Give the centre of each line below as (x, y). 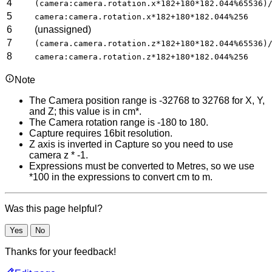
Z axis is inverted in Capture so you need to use (131, 144)
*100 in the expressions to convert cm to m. (121, 177)
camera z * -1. (59, 155)
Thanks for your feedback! (60, 251)
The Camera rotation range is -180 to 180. (119, 122)
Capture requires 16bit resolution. (101, 133)
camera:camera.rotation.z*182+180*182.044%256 (141, 56)
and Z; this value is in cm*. (85, 111)
